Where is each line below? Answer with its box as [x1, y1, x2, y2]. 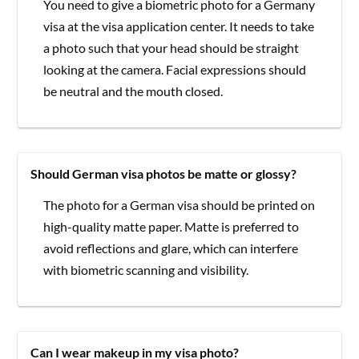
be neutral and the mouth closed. [43, 83, 226, 99]
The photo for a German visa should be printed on [43, 196, 316, 212]
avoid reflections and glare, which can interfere [43, 240, 299, 256]
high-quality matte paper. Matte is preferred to [43, 218, 300, 234]
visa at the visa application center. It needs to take [43, 18, 315, 34]
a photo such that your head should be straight [43, 39, 300, 55]
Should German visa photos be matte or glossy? [30, 165, 297, 181]
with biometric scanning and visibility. [43, 261, 249, 277]
